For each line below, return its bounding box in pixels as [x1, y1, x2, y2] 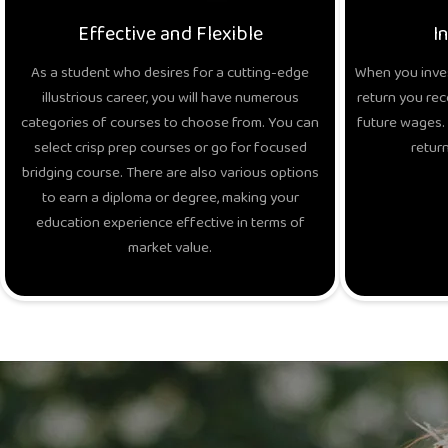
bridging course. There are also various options [21, 159, 319, 189]
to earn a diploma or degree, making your [41, 184, 299, 214]
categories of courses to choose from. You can [21, 109, 319, 139]
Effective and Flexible [77, 16, 263, 57]
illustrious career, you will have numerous [41, 84, 299, 114]
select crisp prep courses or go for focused [33, 134, 307, 164]
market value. [128, 234, 212, 264]
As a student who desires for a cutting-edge [31, 59, 309, 89]
